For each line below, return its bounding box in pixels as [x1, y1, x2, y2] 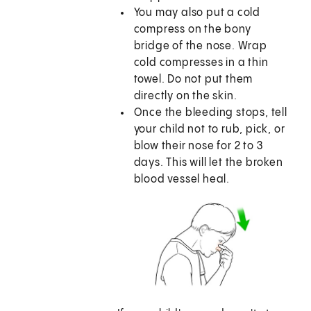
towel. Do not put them [133, 74, 253, 86]
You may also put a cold [133, 7, 261, 19]
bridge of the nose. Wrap [133, 40, 267, 53]
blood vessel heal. [133, 174, 230, 186]
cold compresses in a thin [133, 57, 269, 69]
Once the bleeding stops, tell [133, 107, 287, 119]
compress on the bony [133, 24, 251, 36]
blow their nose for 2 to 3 [133, 140, 263, 153]
